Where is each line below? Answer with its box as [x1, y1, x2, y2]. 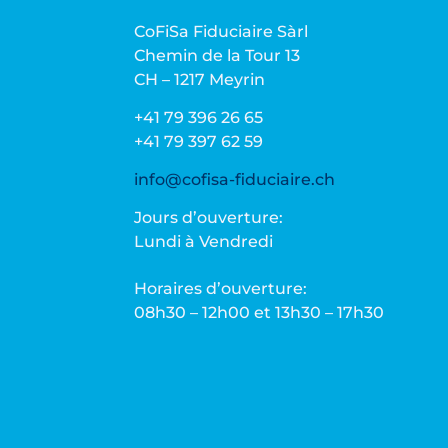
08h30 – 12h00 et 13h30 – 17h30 [134, 302, 385, 322]
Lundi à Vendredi [134, 231, 274, 251]
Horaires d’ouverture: [134, 278, 308, 298]
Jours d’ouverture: [134, 207, 284, 227]
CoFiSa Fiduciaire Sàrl [134, 21, 309, 41]
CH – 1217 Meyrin [134, 69, 266, 89]
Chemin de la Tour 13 [134, 45, 301, 65]
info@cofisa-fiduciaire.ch [134, 169, 336, 189]
